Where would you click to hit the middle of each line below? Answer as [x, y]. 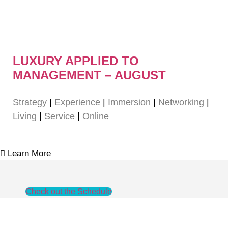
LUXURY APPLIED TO [76, 61]
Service [60, 116]
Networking [181, 103]
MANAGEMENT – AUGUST [89, 75]
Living [25, 116]
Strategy [30, 103]
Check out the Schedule [69, 192]
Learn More [29, 154]
